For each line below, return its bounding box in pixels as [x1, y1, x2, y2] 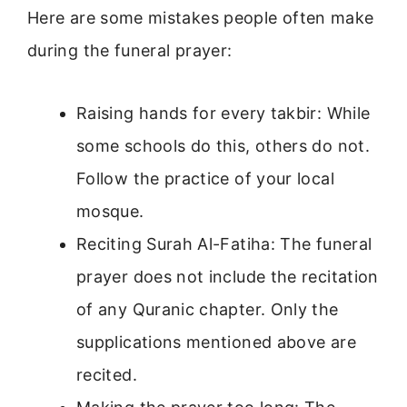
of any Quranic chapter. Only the [76, 299, 339, 319]
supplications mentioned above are [76, 332, 356, 352]
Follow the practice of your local [76, 168, 334, 188]
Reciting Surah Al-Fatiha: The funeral [76, 233, 372, 253]
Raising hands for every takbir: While [76, 103, 371, 123]
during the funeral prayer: [27, 41, 233, 61]
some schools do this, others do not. [76, 135, 370, 155]
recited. [76, 364, 137, 384]
